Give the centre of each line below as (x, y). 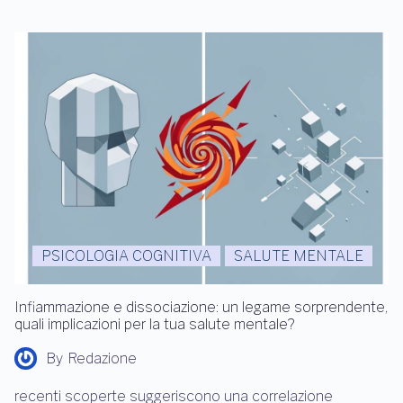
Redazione (102, 359)
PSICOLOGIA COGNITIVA (126, 256)
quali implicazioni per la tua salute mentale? (154, 325)
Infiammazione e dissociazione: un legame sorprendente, (201, 308)
